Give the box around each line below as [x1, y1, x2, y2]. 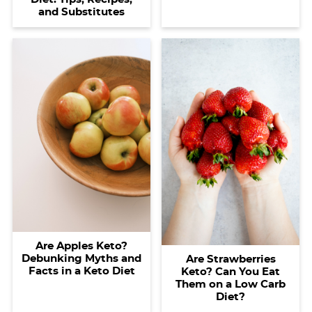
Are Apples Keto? [36, 240, 127, 251]
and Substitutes [38, 7, 125, 18]
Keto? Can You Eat [181, 267, 280, 278]
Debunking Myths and [22, 253, 141, 264]
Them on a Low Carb [175, 279, 286, 290]
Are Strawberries [185, 254, 276, 265]
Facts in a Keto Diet [28, 265, 135, 276]
